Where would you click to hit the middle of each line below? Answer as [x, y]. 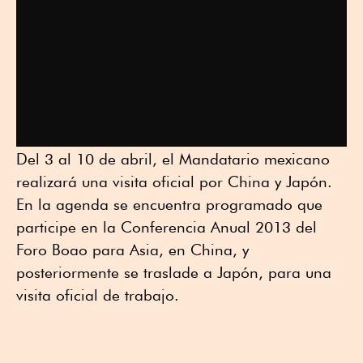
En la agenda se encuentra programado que [169, 204]
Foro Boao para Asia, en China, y [132, 249]
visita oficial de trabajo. [98, 295]
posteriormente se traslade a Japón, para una [174, 272]
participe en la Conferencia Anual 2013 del [167, 226]
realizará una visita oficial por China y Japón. [174, 181]
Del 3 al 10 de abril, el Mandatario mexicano [173, 158]
